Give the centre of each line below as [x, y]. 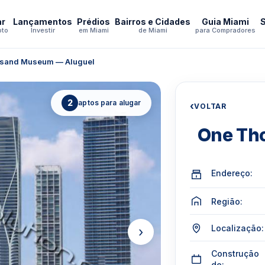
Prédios [93, 21]
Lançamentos [43, 21]
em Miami [93, 30]
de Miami [153, 30]
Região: [227, 201]
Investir [43, 30]
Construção [235, 253]
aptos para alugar [110, 103]
